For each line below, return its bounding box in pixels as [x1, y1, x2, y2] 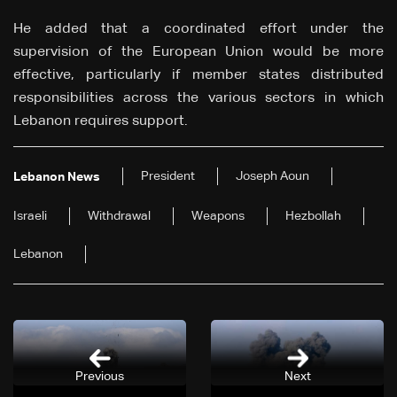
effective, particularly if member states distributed [13, 68, 384, 83]
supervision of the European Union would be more [13, 45, 384, 60]
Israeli [13, 210, 47, 223]
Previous [75, 370, 124, 383]
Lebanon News [13, 171, 100, 184]
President [141, 170, 195, 183]
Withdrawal [88, 210, 151, 223]
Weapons [191, 210, 245, 223]
